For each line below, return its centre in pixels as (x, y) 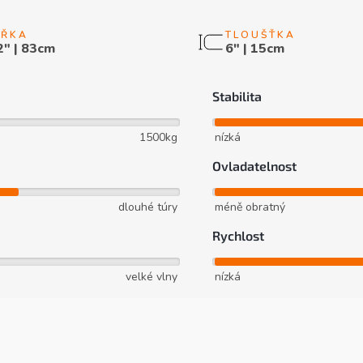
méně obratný (250, 207)
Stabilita (237, 96)
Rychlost (238, 236)
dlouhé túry (147, 207)
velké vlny (151, 277)
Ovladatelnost (254, 166)
